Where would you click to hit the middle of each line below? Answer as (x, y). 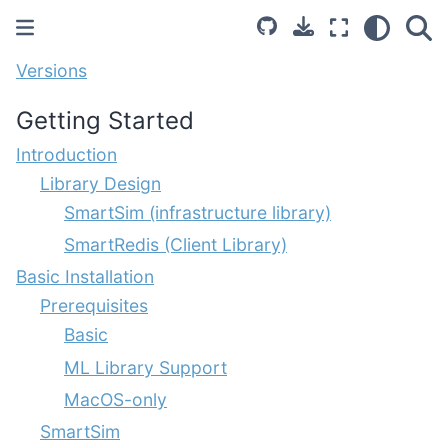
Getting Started (105, 120)
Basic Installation (85, 277)
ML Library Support (145, 367)
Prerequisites (94, 306)
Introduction (66, 154)
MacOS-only (115, 399)
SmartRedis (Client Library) (175, 245)
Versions (51, 70)
